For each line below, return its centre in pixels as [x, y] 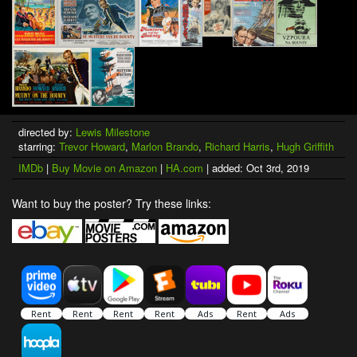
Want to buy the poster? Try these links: [112, 203]
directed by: [47, 131]
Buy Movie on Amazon [104, 167]
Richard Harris [237, 146]
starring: [39, 146]
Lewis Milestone [113, 131]
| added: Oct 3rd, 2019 [256, 167]
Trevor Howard [92, 146]
